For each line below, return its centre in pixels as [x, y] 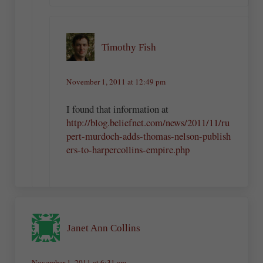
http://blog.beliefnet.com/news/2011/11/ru [148, 122]
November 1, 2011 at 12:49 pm [116, 82]
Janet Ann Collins [104, 228]
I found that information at [118, 109]
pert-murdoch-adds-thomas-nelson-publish [149, 136]
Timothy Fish [129, 47]
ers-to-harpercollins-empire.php [128, 149]
